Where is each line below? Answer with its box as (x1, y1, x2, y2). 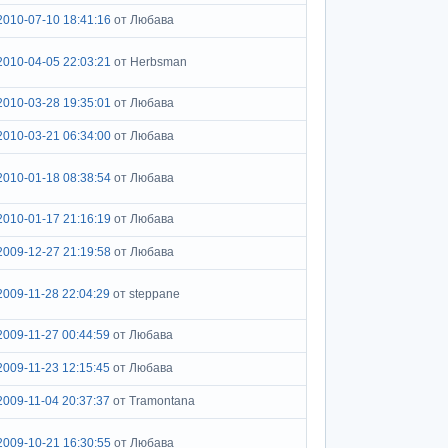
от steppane (113, 287, 180, 301)
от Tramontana (113, 394, 195, 408)
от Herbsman (114, 55, 187, 69)
